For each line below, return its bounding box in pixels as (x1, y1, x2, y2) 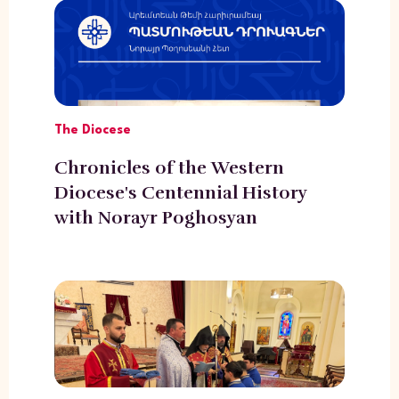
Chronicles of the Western (53, 156, 284, 179)
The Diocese (53, 123, 131, 137)
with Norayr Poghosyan (53, 206, 257, 229)
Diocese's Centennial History (53, 181, 307, 204)
